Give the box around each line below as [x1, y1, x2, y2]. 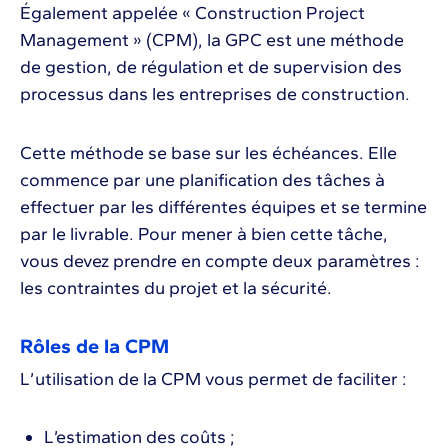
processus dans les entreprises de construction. [20, 82, 414, 105]
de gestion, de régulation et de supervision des [20, 55, 402, 78]
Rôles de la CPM [20, 333, 169, 358]
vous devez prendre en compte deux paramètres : [20, 249, 420, 272]
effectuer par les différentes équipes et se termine [20, 195, 427, 218]
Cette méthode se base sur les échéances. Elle [20, 141, 397, 164]
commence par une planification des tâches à [20, 168, 385, 191]
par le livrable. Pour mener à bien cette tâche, [20, 222, 388, 245]
